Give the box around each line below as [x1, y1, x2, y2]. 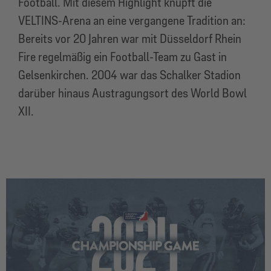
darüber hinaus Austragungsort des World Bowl [18, 86, 247, 100]
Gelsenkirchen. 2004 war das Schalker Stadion [18, 68, 241, 82]
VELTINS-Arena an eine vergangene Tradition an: [18, 13, 246, 28]
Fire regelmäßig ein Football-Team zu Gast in [18, 50, 227, 64]
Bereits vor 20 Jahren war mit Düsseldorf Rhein [18, 31, 241, 46]
